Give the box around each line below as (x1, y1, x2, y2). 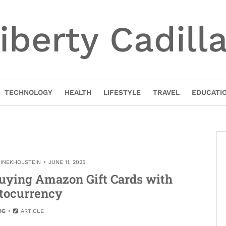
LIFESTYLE (103, 88, 141, 96)
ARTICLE (19, 208, 44, 214)
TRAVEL (152, 88, 180, 96)
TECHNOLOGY (4, 88, 52, 96)
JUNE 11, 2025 (48, 159, 85, 165)
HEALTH (64, 88, 91, 96)
